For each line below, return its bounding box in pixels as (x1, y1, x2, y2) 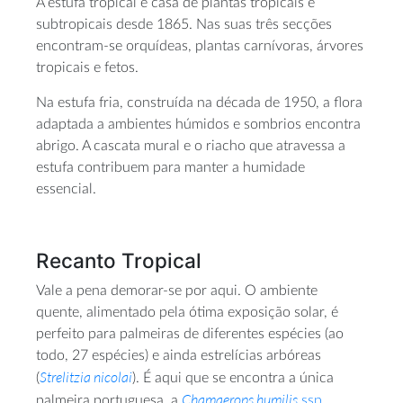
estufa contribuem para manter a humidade (36, 160, 305, 175)
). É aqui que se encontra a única (132, 370, 334, 385)
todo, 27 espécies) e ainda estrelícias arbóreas (36, 347, 321, 363)
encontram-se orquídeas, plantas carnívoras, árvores (36, 39, 363, 54)
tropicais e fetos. (36, 60, 139, 76)
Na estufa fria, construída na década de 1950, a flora (36, 95, 363, 111)
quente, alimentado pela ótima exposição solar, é (36, 304, 338, 319)
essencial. (36, 182, 96, 197)
